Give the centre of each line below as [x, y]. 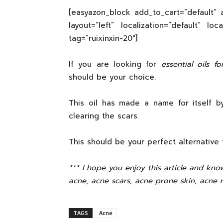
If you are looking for [115, 64]
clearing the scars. [104, 116]
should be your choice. [112, 77]
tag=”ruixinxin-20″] [103, 38]
